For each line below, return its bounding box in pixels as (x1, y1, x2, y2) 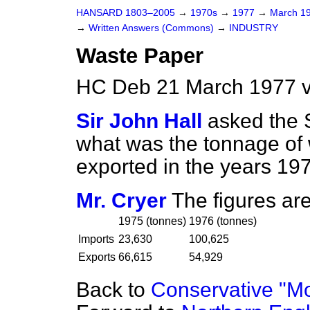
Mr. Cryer (76, 189, 167, 212)
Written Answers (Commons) (89, 23, 217, 33)
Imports (78, 233, 114, 245)
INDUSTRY (229, 23, 278, 33)
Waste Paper (76, 44, 203, 68)
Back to (76, 278, 151, 301)
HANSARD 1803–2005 (76, 8, 175, 18)
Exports (78, 251, 116, 263)
